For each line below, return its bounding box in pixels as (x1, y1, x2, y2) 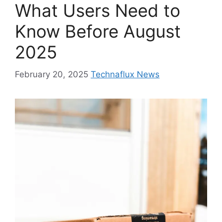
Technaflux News (91, 69, 160, 79)
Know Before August (15, 21, 181, 42)
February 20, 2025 (15, 69, 88, 79)
